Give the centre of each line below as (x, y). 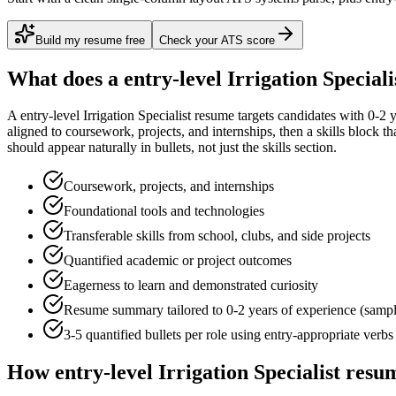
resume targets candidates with (279, 116)
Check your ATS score (217, 40)
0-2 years (252, 310)
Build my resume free (90, 40)
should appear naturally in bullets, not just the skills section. (172, 148)
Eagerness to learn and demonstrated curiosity (191, 286)
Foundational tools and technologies (164, 211)
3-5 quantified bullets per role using (164, 335)
